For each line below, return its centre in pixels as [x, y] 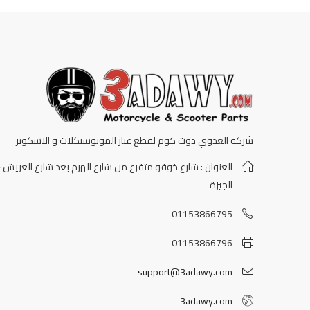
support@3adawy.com [185, 272]
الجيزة [221, 185]
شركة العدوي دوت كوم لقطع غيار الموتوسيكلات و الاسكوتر [135, 140]
